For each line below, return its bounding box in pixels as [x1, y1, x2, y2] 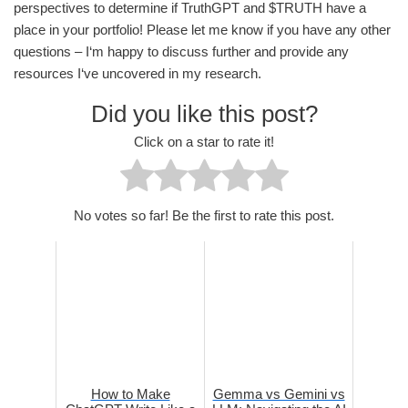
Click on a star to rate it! [134, 133, 274, 149]
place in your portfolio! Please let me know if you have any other [14, 22, 391, 38]
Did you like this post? [90, 100, 318, 128]
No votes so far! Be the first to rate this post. [74, 207, 334, 223]
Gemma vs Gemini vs [212, 385, 345, 402]
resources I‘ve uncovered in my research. [14, 66, 261, 82]
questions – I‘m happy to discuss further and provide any [14, 44, 349, 60]
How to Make [90, 385, 170, 402]
